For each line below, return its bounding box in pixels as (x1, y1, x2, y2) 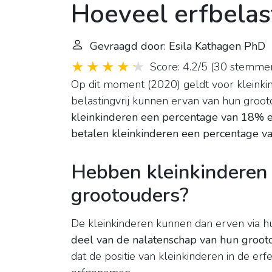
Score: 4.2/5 (150, 59, 208, 75)
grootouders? (71, 182, 189, 209)
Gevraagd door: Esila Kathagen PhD (90, 39, 265, 54)
